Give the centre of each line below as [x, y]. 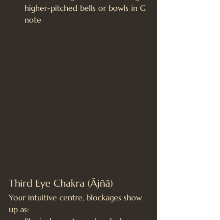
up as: [19, 209]
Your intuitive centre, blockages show [77, 197]
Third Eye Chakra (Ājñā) [61, 183]
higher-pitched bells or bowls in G [86, 8]
